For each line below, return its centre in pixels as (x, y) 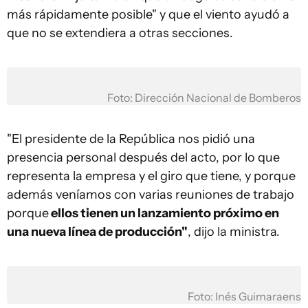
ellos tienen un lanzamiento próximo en (164, 213)
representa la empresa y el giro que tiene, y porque (151, 176)
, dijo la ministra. (234, 232)
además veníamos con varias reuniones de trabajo (151, 195)
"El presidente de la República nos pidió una (131, 139)
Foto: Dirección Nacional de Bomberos (204, 98)
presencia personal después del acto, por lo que (143, 157)
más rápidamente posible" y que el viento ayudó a (148, 14)
